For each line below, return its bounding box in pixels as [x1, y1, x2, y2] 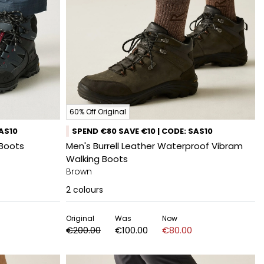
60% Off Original [70, 107, 126, 117]
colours [73, 184, 103, 196]
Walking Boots [66, 153, 128, 165]
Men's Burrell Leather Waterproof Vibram [66, 140, 243, 152]
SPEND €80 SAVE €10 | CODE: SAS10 [72, 126, 213, 137]
